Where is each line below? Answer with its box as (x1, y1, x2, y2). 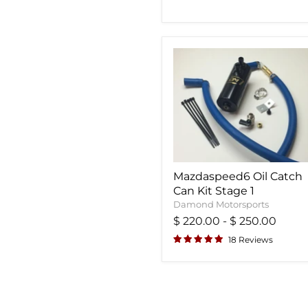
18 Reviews (228, 234, 273, 245)
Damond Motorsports (173, 198, 269, 210)
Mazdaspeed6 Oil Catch (173, 169, 302, 183)
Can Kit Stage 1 (173, 184, 254, 197)
